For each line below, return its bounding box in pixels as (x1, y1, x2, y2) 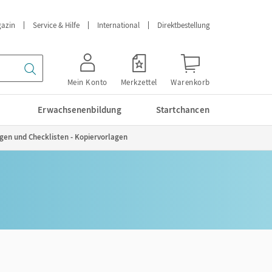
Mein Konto (67, 77, 107, 87)
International (97, 20, 140, 30)
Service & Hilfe (33, 20, 80, 30)
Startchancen (155, 104, 209, 115)
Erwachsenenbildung (38, 104, 121, 115)
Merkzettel (120, 77, 157, 87)
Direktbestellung (157, 20, 210, 30)
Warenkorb (171, 77, 210, 87)
